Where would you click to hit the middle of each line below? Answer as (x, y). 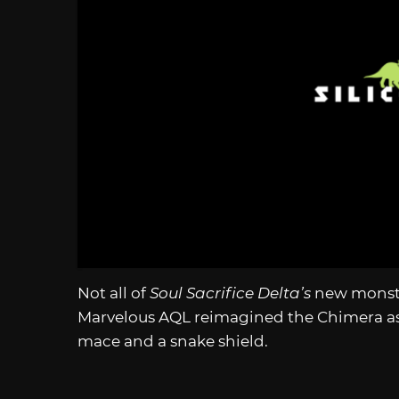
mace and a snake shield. (173, 341)
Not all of (114, 293)
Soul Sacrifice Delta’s (230, 293)
